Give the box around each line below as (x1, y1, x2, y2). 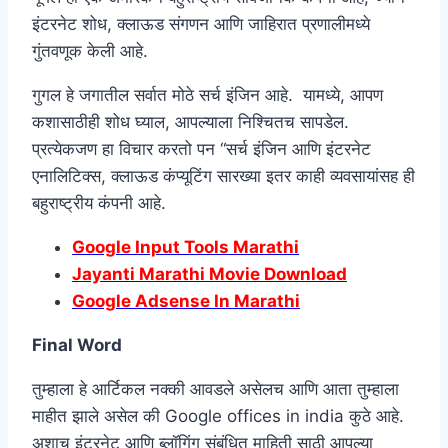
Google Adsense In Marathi (72, 290, 300, 311)
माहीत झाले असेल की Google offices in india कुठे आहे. (32, 405, 404, 426)
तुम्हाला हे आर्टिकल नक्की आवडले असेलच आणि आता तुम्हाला (32, 378, 399, 399)
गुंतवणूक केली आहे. (32, 40, 148, 61)
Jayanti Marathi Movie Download (72, 263, 347, 284)
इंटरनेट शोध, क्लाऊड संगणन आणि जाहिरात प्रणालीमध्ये (32, 13, 370, 34)
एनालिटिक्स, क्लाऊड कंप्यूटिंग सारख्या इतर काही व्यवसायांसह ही (32, 165, 415, 186)
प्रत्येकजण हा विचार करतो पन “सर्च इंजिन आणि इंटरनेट (32, 138, 371, 159)
